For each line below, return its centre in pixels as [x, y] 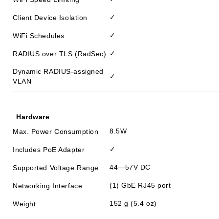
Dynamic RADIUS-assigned [58, 71]
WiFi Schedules [39, 35]
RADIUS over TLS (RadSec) [60, 54]
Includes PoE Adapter [49, 149]
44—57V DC [130, 167]
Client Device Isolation [50, 17]
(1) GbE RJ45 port [140, 185]
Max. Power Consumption [56, 131]
